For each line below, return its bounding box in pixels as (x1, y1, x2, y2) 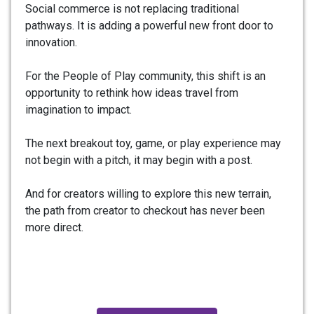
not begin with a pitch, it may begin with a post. (25, 153, 252, 167)
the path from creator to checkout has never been (25, 203, 265, 217)
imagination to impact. (25, 102, 132, 116)
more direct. (25, 220, 83, 234)
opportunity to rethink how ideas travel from (25, 86, 238, 100)
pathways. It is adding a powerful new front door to (25, 18, 273, 32)
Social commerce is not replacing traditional (25, 1, 239, 15)
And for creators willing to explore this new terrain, (25, 186, 271, 200)
